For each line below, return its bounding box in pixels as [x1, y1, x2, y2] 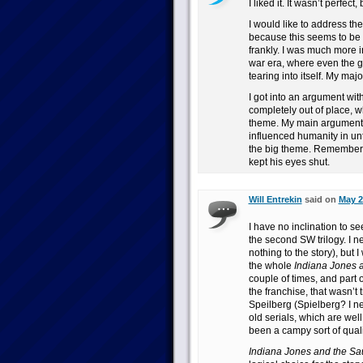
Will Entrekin [248, 194, 302, 204]
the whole [248, 260, 294, 271]
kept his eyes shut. [248, 156, 330, 168]
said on [301, 194, 339, 204]
